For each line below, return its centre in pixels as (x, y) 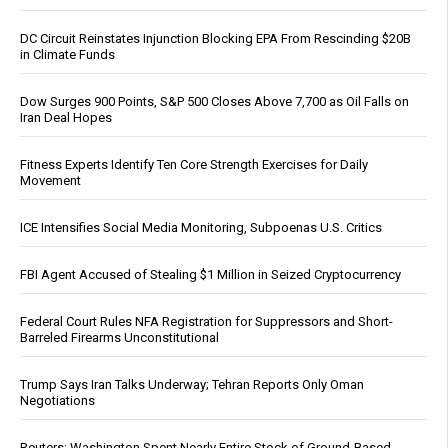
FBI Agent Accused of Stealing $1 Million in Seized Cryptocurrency (210, 274)
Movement (50, 180)
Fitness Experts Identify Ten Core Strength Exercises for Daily (194, 164)
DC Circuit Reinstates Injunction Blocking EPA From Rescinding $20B (215, 38)
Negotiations (57, 400)
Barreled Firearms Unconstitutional (119, 337)
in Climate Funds (67, 54)
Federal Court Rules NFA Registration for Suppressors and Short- (206, 321)
